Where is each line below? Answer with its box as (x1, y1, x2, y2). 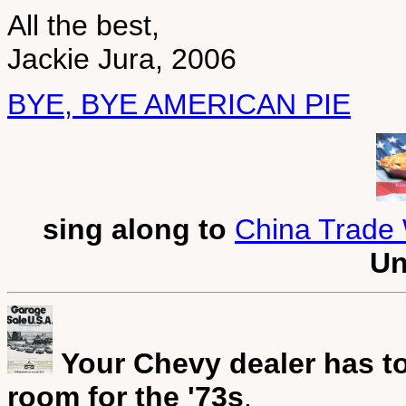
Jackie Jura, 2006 (7, 43, 237, 75)
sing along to (43, 213, 227, 246)
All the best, (7, 9, 159, 42)
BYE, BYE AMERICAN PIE (7, 88, 351, 121)
